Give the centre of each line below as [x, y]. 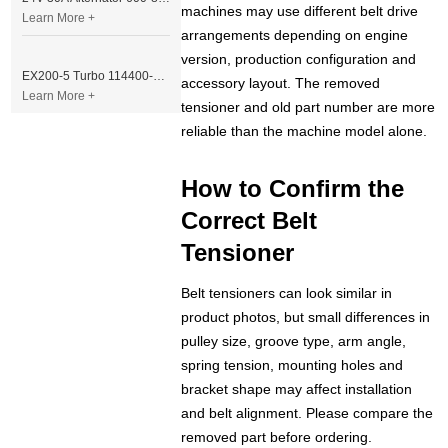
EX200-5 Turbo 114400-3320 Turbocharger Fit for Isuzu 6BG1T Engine [159, 76]
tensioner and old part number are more [308, 107]
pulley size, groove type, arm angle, [294, 341]
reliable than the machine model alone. [304, 131]
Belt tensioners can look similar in [287, 293]
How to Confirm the [293, 189]
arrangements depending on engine [295, 35]
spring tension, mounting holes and [292, 365]
